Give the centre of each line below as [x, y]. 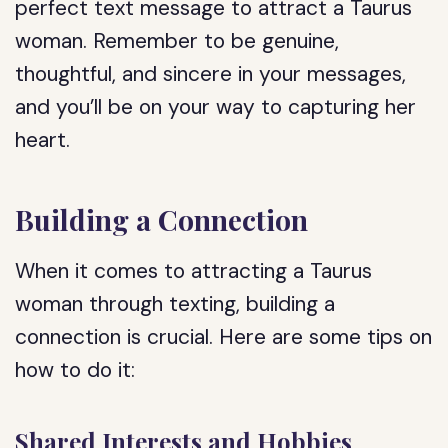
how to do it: [75, 370]
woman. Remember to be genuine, [177, 41]
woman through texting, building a [175, 304]
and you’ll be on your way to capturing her [216, 107]
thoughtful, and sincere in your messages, [211, 74]
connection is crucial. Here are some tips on [224, 337]
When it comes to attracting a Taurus [194, 271]
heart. [43, 140]
